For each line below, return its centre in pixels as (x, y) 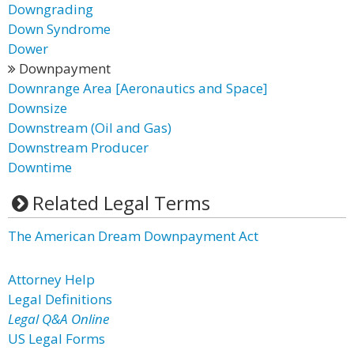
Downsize (38, 108)
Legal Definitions (60, 299)
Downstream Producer (78, 147)
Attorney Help (51, 279)
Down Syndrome (59, 29)
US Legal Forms (56, 339)
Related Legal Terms (121, 203)
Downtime (40, 167)
